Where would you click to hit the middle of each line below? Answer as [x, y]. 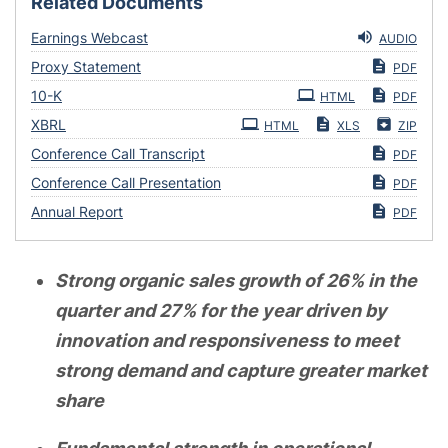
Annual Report [77, 211]
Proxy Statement [86, 66]
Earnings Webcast [89, 37]
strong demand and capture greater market [241, 370]
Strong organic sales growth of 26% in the [236, 280]
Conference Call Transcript [118, 153]
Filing [78, 91]
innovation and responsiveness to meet [227, 340]
